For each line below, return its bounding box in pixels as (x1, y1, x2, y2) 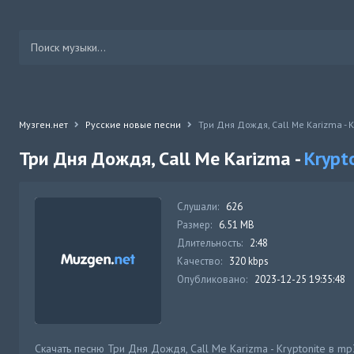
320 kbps (229, 254, 269, 268)
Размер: (177, 218, 212, 232)
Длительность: (177, 236, 243, 250)
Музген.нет (19, 119, 68, 130)
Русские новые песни (85, 119, 181, 130)
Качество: (177, 254, 222, 268)
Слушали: (177, 200, 219, 213)
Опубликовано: (177, 273, 247, 286)
